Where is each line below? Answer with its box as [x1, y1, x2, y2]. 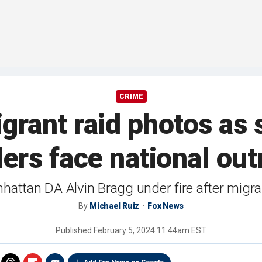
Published [56, 226, 94, 236]
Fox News [147, 201, 184, 211]
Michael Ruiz [89, 201, 139, 211]
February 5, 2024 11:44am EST [94, 226, 206, 236]
